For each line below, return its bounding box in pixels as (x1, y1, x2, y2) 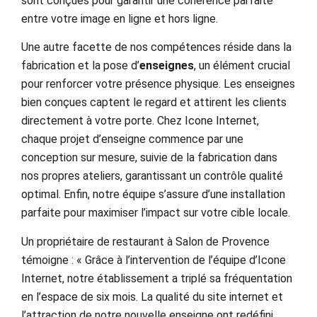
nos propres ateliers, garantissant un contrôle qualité (21, 169, 283, 183)
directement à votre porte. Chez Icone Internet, (21, 114, 259, 128)
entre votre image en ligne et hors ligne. (21, 11, 218, 25)
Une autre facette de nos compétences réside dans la (21, 40, 292, 54)
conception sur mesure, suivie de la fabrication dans (21, 151, 277, 165)
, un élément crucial (194, 59, 290, 73)
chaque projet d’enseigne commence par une (21, 132, 243, 146)
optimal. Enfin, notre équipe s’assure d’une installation (21, 188, 285, 202)
